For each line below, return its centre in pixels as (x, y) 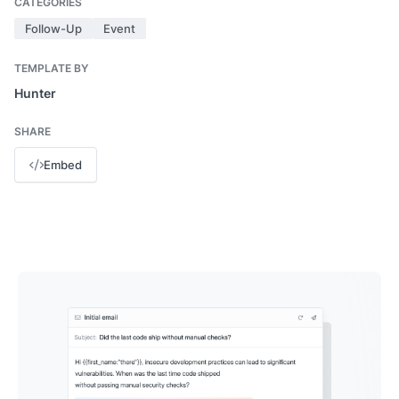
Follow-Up (53, 28)
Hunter (35, 93)
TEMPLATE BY (51, 68)
